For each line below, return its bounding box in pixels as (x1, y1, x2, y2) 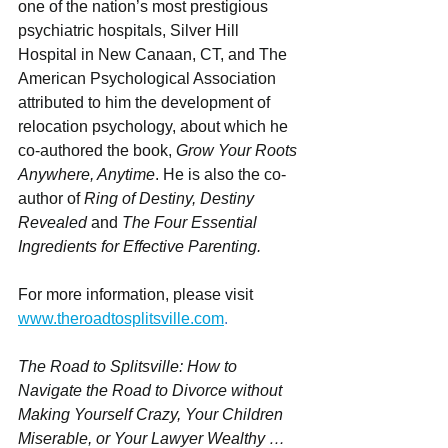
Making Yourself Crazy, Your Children (18, 405, 287, 423)
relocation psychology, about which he (18, 117, 292, 135)
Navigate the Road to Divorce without (18, 381, 286, 399)
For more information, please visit (18, 285, 257, 303)
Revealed (18, 213, 87, 231)
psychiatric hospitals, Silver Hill (18, 21, 243, 39)
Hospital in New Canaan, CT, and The (18, 45, 291, 63)
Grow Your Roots (176, 141, 301, 159)
